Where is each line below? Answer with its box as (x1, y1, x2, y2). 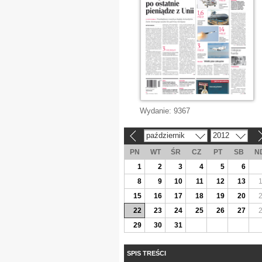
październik (146, 130, 185, 140)
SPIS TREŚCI (127, 249, 166, 257)
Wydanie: (140, 106, 174, 115)
